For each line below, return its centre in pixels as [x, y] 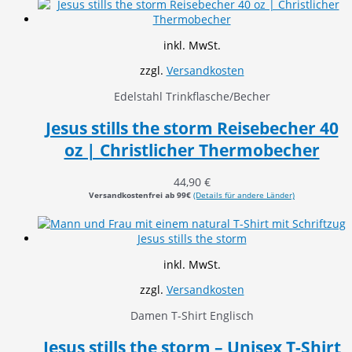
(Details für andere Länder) [244, 195]
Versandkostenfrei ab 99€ [140, 195]
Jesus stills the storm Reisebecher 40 [192, 128]
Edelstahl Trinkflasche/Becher [192, 96]
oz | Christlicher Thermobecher [192, 150]
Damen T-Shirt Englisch [192, 316]
